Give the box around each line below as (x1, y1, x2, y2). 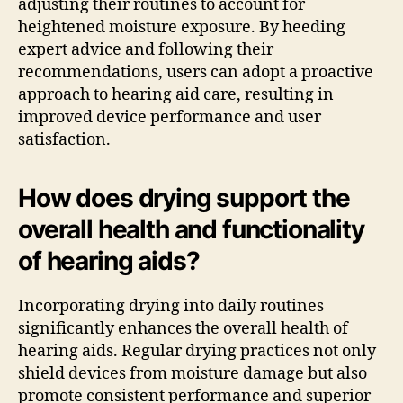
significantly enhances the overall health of (18, 318, 348, 339)
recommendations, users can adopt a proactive (18, 61, 373, 83)
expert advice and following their (18, 39, 273, 60)
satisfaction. (18, 129, 111, 150)
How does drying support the (18, 182, 350, 213)
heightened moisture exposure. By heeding (18, 16, 345, 38)
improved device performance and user (18, 106, 321, 128)
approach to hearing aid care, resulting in (18, 84, 334, 105)
